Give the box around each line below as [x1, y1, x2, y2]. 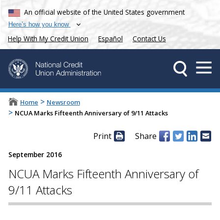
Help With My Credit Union [8, 34, 88, 44]
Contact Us [133, 34, 166, 44]
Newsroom [46, 98, 80, 107]
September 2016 [8, 149, 62, 159]
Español [98, 34, 123, 44]
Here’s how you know [8, 20, 69, 28]
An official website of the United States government [24, 7, 185, 17]
